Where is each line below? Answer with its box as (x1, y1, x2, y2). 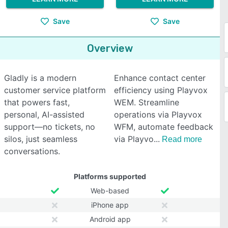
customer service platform (4, 85, 106, 95)
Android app (89, 215, 131, 223)
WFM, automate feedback (114, 122, 213, 132)
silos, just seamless (4, 134, 77, 144)
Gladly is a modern (4, 73, 76, 83)
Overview (87, 42, 133, 54)
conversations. (4, 146, 60, 156)
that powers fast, (4, 97, 70, 107)
